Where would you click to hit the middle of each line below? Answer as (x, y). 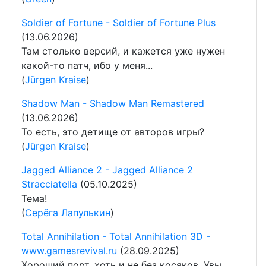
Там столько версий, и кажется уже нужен (123, 51)
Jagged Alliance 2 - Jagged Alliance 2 (107, 170)
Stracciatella (49, 184)
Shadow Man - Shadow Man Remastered (113, 103)
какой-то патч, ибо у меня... (87, 65)
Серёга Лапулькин (68, 212)
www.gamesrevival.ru (69, 250)
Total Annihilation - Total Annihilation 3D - (116, 236)
